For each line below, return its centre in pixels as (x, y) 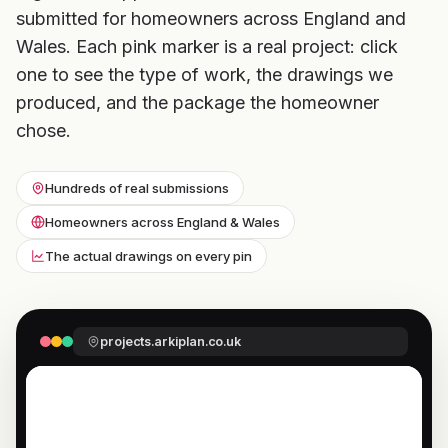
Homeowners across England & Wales (162, 222)
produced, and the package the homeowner (197, 102)
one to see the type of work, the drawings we (204, 74)
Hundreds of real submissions (137, 188)
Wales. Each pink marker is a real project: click (207, 46)
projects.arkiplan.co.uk (170, 341)
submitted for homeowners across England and (211, 18)
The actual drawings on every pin (148, 256)
